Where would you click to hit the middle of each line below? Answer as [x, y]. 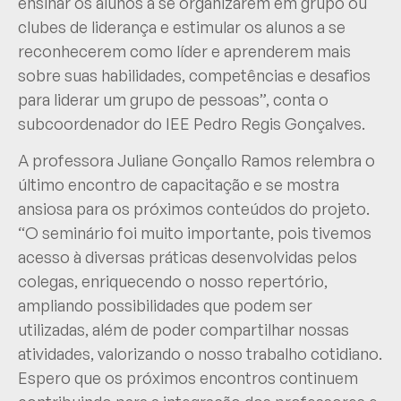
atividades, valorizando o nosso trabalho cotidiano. [200, 354]
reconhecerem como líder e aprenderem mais [184, 51]
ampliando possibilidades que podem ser [165, 306]
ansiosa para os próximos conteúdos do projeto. [194, 209]
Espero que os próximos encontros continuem [188, 378]
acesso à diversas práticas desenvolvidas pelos [188, 257]
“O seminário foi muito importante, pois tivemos [195, 233]
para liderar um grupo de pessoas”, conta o [173, 99]
